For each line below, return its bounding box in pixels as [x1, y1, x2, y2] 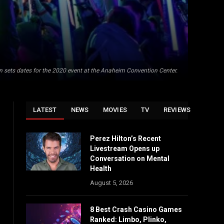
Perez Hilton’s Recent [90, 134, 161, 142]
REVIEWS [163, 106, 191, 113]
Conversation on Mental [90, 154, 169, 162]
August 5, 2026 [90, 179, 133, 186]
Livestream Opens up [90, 144, 159, 152]
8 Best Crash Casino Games [90, 205, 182, 213]
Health [90, 164, 111, 172]
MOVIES [102, 106, 127, 113]
